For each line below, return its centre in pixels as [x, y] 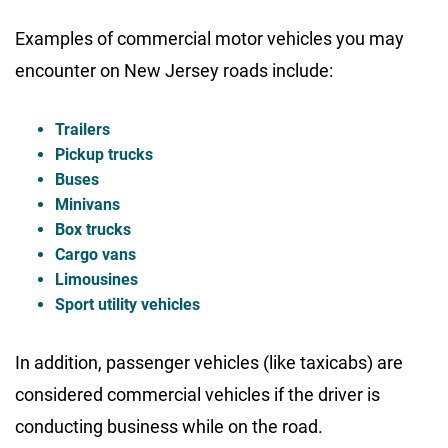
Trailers [82, 130]
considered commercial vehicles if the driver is [197, 395]
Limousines [96, 280]
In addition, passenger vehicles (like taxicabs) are [209, 363]
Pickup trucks [104, 155]
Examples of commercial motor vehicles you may [209, 39]
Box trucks [93, 230]
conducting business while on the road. [169, 427]
